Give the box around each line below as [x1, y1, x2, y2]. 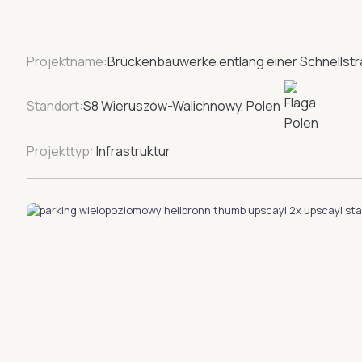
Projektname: [27, 52, 107, 70]
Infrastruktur [94, 141, 170, 160]
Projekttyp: [27, 141, 94, 160]
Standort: [27, 97, 83, 116]
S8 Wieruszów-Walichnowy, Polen [83, 97, 280, 116]
